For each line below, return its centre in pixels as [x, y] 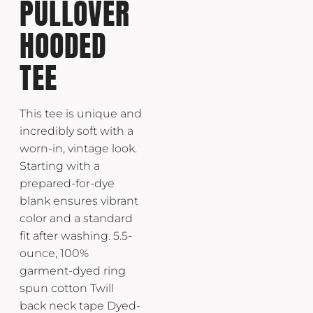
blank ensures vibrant [79, 201]
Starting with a [60, 166]
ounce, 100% [54, 253]
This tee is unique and [81, 113]
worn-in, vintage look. [78, 148]
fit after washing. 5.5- [76, 235]
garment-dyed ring [73, 270]
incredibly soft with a [77, 131]
